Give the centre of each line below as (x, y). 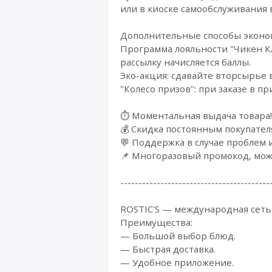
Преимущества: (156, 222)
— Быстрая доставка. (168, 249)
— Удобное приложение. (177, 262)
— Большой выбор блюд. (178, 235)
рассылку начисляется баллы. (185, 62)
